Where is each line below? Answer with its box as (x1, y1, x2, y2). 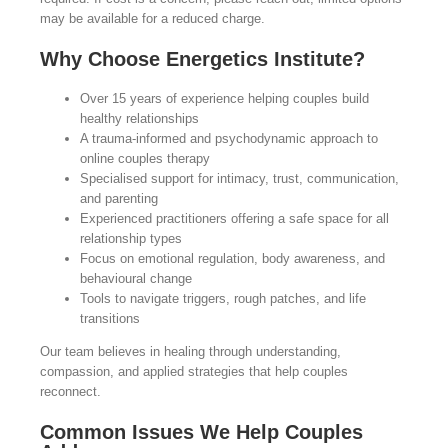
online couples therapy (79, 151, 210, 167)
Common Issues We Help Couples (39, 421, 363, 444)
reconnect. (39, 384, 101, 400)
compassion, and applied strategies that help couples (39, 364, 348, 380)
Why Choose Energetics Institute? (39, 48, 365, 71)
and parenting (79, 191, 158, 207)
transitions (79, 311, 140, 327)
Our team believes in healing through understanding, (39, 344, 341, 360)
